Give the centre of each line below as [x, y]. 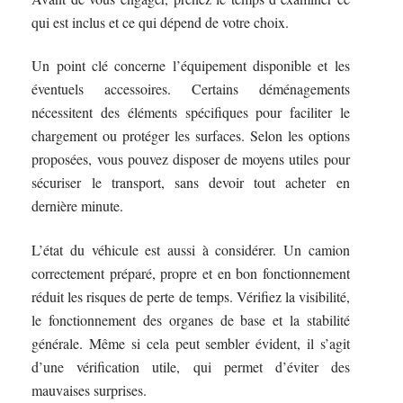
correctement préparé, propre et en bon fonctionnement [191, 273]
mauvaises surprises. [90, 390]
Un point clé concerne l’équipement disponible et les [191, 66]
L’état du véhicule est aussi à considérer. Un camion [191, 249]
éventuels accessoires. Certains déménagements [191, 89]
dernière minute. [78, 206]
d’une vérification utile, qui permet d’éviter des [191, 366]
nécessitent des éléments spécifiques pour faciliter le [191, 112]
